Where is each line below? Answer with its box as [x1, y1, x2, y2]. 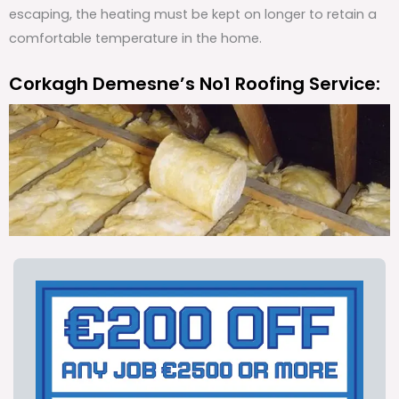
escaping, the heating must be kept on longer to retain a [9, 4, 377, 23]
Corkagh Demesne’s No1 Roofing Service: [9, 71, 380, 97]
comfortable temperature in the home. [9, 28, 262, 47]
